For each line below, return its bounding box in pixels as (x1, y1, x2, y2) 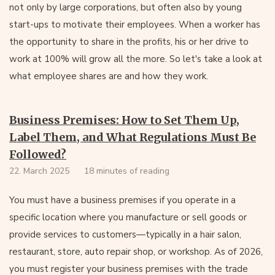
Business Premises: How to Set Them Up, (9, 113, 239, 127)
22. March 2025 (9, 165, 69, 177)
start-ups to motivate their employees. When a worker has (9, 18, 260, 31)
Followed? (9, 147, 66, 161)
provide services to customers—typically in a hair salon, (9, 228, 241, 241)
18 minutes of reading (84, 165, 169, 177)
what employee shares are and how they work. (9, 70, 208, 82)
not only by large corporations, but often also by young (9, 1, 242, 14)
